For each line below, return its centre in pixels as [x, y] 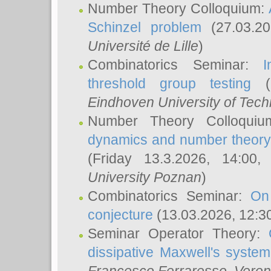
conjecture [120, 215]
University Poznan [145, 177]
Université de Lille [143, 46]
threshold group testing [170, 83]
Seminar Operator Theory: [178, 233]
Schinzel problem [145, 27]
